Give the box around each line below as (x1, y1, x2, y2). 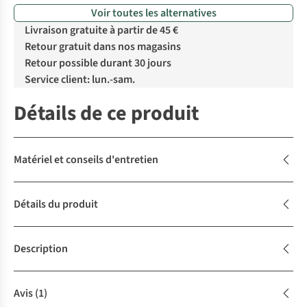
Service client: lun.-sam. (25, 72, 135, 88)
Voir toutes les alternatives (90, 5, 217, 21)
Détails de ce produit (14, 99, 199, 129)
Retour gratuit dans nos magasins (25, 39, 181, 55)
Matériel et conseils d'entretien (14, 152, 158, 168)
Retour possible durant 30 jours (25, 56, 171, 71)
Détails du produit (14, 197, 98, 212)
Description (14, 241, 68, 257)
